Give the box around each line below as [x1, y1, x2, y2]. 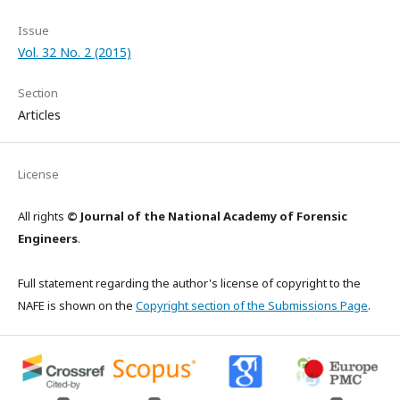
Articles [18, 106, 61, 123]
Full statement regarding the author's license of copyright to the [18, 275, 361, 291]
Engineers [18, 230, 78, 246]
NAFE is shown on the [18, 297, 136, 313]
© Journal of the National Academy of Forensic [67, 208, 347, 224]
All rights [18, 208, 67, 224]
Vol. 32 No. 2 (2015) [18, 44, 131, 61]
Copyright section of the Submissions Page [136, 297, 368, 313]
